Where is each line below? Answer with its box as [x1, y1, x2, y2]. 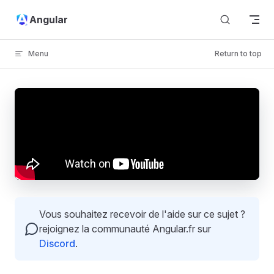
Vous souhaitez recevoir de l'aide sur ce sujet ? [39, 208, 245, 220]
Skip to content [15, 10, 72, 20]
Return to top [215, 49, 262, 58]
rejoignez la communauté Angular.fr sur [39, 223, 211, 235]
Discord [39, 237, 75, 250]
